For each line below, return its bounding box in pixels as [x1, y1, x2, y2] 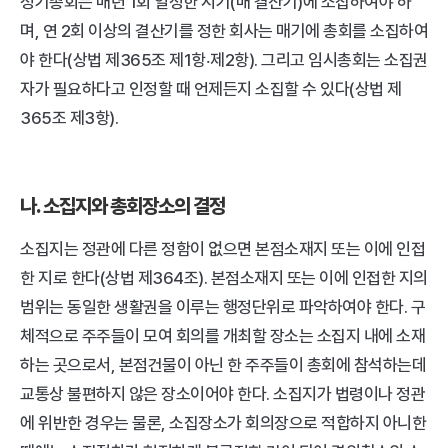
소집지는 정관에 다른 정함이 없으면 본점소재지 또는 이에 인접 [20, 239, 425, 259]
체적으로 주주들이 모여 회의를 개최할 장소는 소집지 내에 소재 [20, 326, 425, 346]
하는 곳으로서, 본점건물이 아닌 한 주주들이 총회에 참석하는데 [20, 355, 426, 375]
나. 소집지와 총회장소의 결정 [20, 194, 225, 218]
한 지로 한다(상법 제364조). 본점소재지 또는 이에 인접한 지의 [20, 268, 428, 288]
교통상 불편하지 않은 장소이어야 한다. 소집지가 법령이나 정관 [20, 384, 425, 404]
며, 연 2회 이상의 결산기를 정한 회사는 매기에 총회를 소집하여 [20, 21, 428, 41]
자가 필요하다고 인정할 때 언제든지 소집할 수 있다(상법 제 [20, 79, 402, 99]
